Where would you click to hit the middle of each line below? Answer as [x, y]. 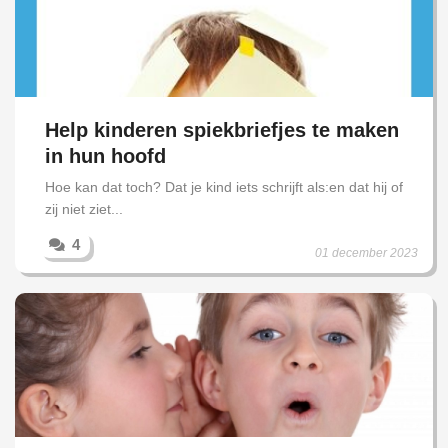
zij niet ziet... [84, 209]
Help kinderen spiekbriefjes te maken [222, 130]
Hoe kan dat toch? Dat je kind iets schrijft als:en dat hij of [224, 187]
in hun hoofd [105, 156]
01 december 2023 [366, 253]
